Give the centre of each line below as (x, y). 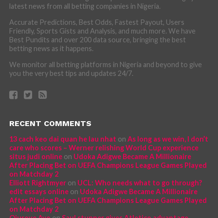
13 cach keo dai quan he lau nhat (63, 139)
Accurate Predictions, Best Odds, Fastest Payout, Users (97, 22)
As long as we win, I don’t (168, 139)
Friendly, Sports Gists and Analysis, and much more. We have (102, 31)
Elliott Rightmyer (37, 183)
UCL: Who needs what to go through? (139, 183)
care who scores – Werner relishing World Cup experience (104, 148)
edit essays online (39, 191)
